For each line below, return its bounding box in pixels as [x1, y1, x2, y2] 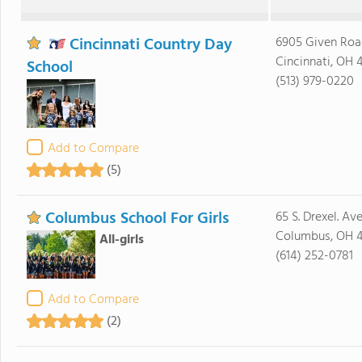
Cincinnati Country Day [69, 32, 232, 58]
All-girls [99, 229, 144, 250]
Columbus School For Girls [44, 206, 229, 232]
